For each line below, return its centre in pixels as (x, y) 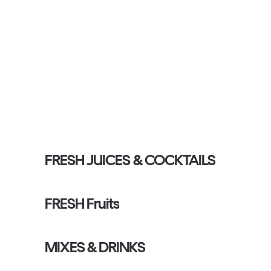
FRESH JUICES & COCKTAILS (130, 160)
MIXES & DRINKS (95, 247)
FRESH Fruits (82, 204)
